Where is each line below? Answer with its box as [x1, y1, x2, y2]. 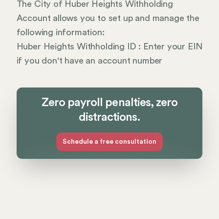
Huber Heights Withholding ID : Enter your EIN [16, 42, 202, 51]
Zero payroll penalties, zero [41, 97, 178, 109]
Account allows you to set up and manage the [16, 14, 199, 23]
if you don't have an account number [16, 56, 163, 66]
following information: [16, 28, 105, 37]
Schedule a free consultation [63, 138, 156, 146]
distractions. [78, 111, 141, 124]
